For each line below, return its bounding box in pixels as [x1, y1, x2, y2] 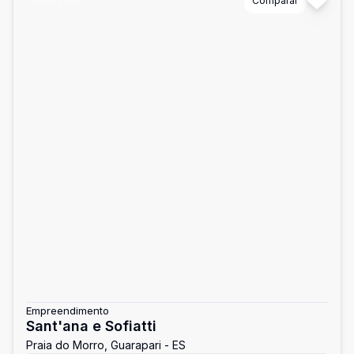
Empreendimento [26, 304, 109, 317]
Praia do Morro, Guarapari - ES [26, 338, 186, 352]
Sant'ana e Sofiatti [26, 318, 156, 334]
